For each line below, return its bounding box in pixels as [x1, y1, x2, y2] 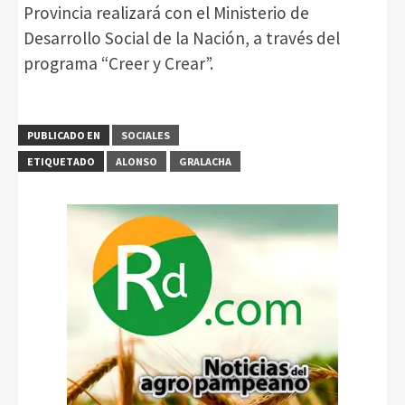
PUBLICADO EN [27, 127, 100, 142]
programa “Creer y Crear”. [24, 52, 213, 74]
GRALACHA [179, 154, 231, 168]
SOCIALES [121, 127, 170, 142]
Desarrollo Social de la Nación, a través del [24, 26, 340, 49]
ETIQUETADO [27, 154, 95, 168]
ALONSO [116, 154, 157, 168]
